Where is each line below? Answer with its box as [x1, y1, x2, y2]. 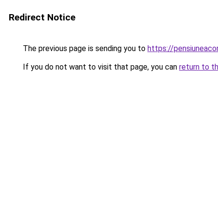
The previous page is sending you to [21, 44, 147, 53]
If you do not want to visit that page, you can [21, 62, 179, 72]
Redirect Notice [9, 12, 75, 23]
